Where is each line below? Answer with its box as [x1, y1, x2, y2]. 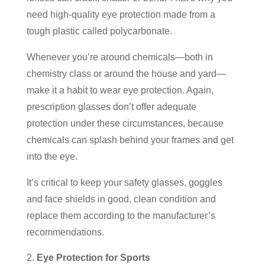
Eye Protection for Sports [36, 252, 150, 263]
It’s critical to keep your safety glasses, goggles [26, 177, 222, 188]
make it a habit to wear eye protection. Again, [26, 85, 214, 95]
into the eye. [26, 151, 77, 161]
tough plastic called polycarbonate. [26, 25, 172, 36]
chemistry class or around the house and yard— [26, 68, 226, 79]
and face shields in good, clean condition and [26, 193, 216, 204]
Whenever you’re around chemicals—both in [26, 51, 213, 62]
